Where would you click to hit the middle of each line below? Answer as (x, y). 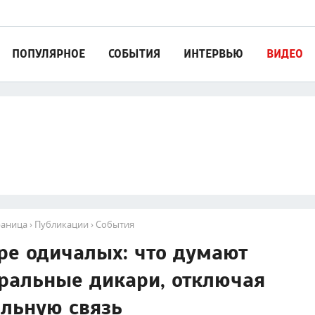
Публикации (62, 224)
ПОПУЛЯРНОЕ (49, 54)
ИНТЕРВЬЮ (213, 54)
